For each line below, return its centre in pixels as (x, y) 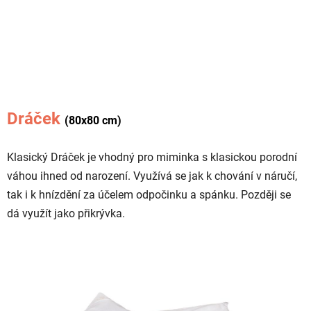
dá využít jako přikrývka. (66, 213)
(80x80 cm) (93, 120)
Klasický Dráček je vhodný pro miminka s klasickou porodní (152, 157)
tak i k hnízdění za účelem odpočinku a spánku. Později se (149, 194)
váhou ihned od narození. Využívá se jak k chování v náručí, (152, 176)
